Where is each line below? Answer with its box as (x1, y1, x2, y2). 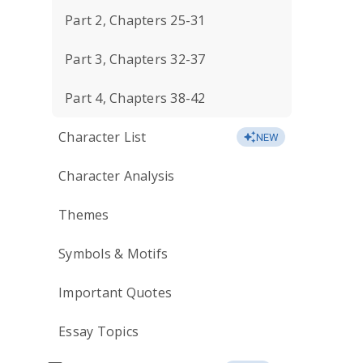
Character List (58, 128, 147, 146)
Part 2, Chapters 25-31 (65, 11, 206, 29)
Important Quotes (58, 284, 172, 301)
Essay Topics (58, 322, 139, 340)
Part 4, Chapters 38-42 (65, 89, 206, 107)
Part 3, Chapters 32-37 (65, 50, 206, 68)
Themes (58, 206, 109, 224)
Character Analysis (58, 167, 175, 185)
